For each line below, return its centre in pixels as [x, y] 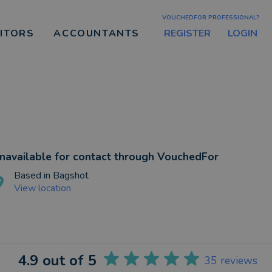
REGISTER [187, 33]
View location [42, 188]
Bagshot [70, 175]
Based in [33, 175]
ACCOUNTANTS [97, 33]
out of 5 [67, 260]
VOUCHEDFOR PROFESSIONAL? [211, 17]
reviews [239, 260]
